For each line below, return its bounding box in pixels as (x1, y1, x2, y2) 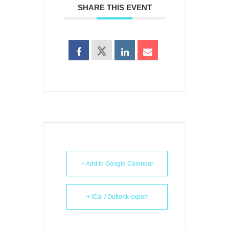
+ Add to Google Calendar (81, 159, 153, 167)
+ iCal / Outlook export (86, 193, 148, 200)
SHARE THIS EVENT (77, 3, 152, 12)
